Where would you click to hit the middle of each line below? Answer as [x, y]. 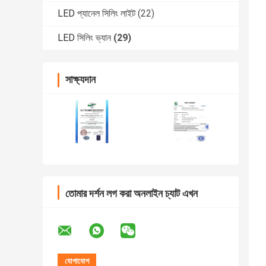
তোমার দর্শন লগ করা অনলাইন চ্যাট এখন [132, 194]
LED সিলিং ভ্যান [84, 38]
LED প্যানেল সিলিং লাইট [96, 14]
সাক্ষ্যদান [80, 80]
